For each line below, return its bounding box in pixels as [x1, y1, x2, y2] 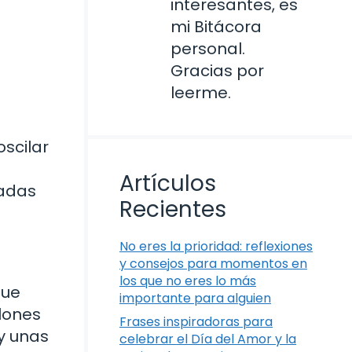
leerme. [170, 81, 232, 104]
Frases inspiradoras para [119, 312, 273, 331]
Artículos [119, 167, 216, 199]
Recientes [119, 193, 226, 225]
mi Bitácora [170, 15, 262, 38]
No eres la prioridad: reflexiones [119, 236, 313, 255]
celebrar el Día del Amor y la [119, 329, 296, 348]
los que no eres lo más [119, 271, 256, 290]
